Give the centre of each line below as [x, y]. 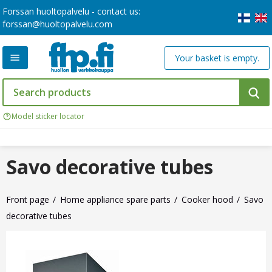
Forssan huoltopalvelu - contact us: [71, 11]
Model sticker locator [48, 117]
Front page [28, 200]
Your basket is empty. [217, 58]
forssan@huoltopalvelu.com [57, 24]
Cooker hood [207, 200]
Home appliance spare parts [115, 200]
